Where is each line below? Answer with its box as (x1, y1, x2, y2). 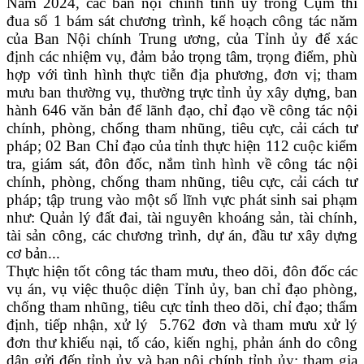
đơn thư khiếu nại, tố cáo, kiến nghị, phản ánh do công (6, 334, 357, 352)
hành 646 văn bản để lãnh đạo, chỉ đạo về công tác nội (6, 102, 357, 119)
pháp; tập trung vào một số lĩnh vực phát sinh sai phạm (6, 191, 357, 209)
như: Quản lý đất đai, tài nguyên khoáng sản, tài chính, (6, 209, 357, 227)
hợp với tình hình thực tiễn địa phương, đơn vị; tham (6, 66, 357, 84)
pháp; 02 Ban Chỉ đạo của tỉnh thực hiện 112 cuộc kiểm (6, 137, 357, 155)
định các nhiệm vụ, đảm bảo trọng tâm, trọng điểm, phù (6, 48, 357, 66)
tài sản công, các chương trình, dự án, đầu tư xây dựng (6, 227, 357, 245)
